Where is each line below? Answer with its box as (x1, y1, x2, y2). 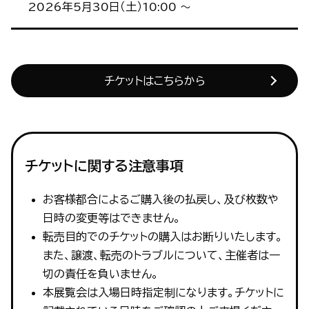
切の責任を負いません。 (42, 268, 159, 279)
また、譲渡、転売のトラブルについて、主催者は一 (42, 249, 280, 261)
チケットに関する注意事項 (24, 158, 183, 172)
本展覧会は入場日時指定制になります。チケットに (42, 286, 284, 298)
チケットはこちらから (103, 74, 206, 86)
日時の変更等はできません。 (42, 212, 181, 223)
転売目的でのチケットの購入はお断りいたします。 (42, 230, 283, 242)
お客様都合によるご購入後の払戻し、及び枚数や (42, 193, 279, 205)
